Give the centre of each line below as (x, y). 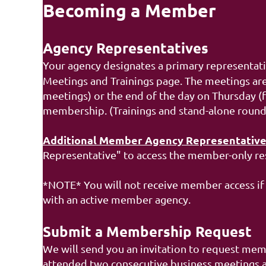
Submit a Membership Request (147, 231)
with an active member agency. (118, 199)
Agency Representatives (126, 48)
